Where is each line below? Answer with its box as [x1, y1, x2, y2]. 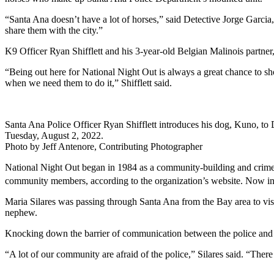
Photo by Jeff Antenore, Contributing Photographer [5, 141, 202, 152]
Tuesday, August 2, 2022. [5, 130, 103, 141]
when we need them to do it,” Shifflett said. [5, 77, 172, 88]
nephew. [5, 207, 37, 218]
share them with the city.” [5, 24, 103, 35]
